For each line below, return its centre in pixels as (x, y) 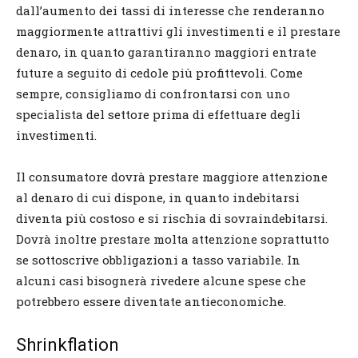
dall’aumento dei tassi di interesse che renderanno (170, 10)
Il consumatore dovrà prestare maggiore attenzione (172, 176)
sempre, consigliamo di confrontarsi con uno (153, 93)
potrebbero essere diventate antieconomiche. (151, 301)
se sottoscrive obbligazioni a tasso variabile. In (158, 259)
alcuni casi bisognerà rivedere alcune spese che (161, 280)
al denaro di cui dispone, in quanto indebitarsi (158, 197)
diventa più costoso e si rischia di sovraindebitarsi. (172, 218)
